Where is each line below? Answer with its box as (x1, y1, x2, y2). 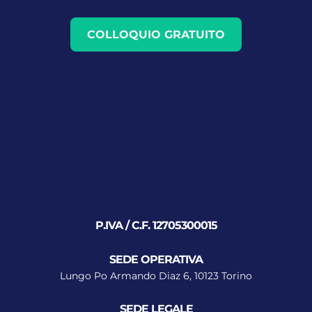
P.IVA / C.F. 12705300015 (95, 218, 217, 232)
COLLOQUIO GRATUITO (87, 27, 225, 41)
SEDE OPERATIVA (109, 252, 203, 266)
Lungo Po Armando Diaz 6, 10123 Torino (60, 269, 252, 282)
